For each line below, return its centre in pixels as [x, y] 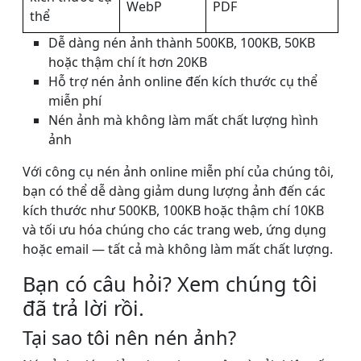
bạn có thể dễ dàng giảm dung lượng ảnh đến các [174, 191]
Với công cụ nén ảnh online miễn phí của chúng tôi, [178, 172]
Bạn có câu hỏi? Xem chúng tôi [170, 284]
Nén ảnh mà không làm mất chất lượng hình [183, 120]
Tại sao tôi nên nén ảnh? [129, 338]
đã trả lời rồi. [86, 308]
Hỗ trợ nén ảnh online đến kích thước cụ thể [183, 82]
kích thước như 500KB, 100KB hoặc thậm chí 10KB [173, 211]
